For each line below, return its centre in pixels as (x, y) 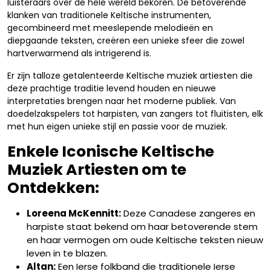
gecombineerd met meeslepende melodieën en (110, 28)
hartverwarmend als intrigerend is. (79, 53)
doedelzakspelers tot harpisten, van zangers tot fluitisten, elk (135, 114)
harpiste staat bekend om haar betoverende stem (142, 227)
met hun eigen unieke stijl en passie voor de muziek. (117, 126)
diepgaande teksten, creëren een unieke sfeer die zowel (126, 41)
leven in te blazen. (67, 253)
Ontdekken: (53, 188)
